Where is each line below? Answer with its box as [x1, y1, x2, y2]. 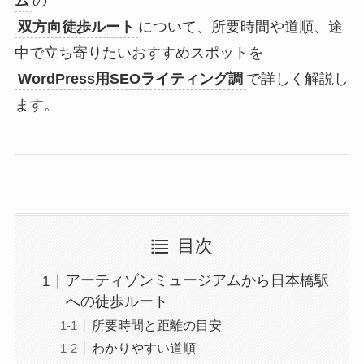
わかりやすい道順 [91, 340, 196, 356]
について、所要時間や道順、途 [137, 18, 343, 35]
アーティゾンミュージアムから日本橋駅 [65, 272, 329, 289]
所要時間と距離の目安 [91, 318, 222, 333]
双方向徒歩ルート [17, 18, 135, 35]
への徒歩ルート [65, 293, 168, 310]
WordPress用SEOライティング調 [17, 70, 243, 87]
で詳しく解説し [245, 70, 349, 87]
